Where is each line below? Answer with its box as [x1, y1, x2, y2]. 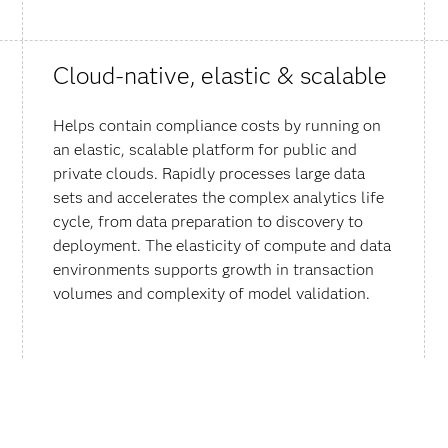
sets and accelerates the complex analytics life [53, 187, 385, 207]
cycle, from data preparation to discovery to [53, 211, 364, 231]
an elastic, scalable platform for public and [53, 139, 358, 159]
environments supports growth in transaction [53, 259, 375, 279]
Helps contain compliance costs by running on [53, 115, 382, 135]
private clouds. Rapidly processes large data [53, 163, 366, 183]
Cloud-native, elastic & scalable [53, 60, 388, 90]
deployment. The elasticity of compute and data [53, 235, 392, 255]
